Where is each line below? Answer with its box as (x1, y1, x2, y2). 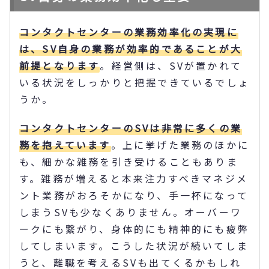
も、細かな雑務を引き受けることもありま (19, 154, 238, 169)
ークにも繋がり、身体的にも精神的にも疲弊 (19, 221, 250, 236)
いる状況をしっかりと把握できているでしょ (19, 74, 250, 89)
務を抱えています (19, 137, 111, 152)
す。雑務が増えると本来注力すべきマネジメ (19, 171, 248, 186)
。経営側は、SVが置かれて (100, 58, 243, 73)
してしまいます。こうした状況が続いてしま (19, 238, 249, 253)
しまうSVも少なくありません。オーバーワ (19, 204, 242, 219)
